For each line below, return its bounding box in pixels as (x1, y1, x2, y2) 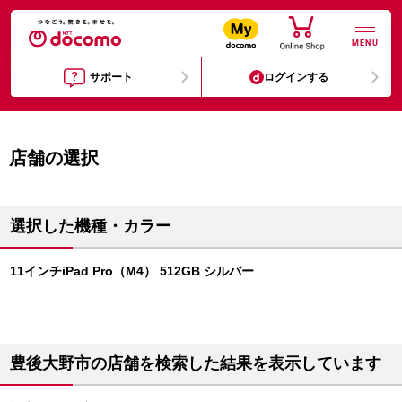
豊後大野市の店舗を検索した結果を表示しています (10, 354, 381, 372)
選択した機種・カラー (10, 217, 171, 235)
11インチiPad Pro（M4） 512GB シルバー (10, 264, 254, 278)
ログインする (264, 71, 329, 83)
